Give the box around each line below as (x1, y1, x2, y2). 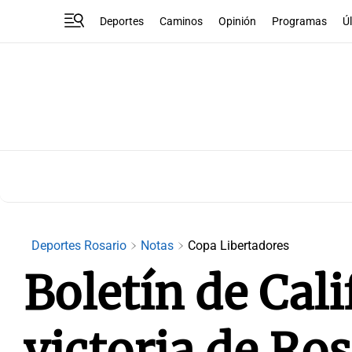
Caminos (159, 14, 203, 28)
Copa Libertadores (188, 238, 289, 253)
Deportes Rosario (31, 238, 130, 253)
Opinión (218, 14, 257, 28)
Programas (272, 14, 328, 28)
